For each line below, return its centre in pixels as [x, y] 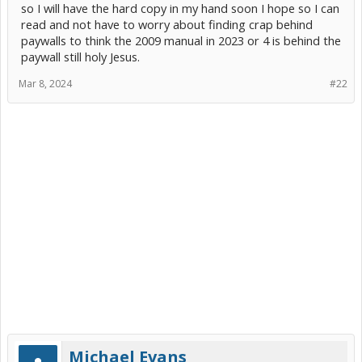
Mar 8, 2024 [45, 84]
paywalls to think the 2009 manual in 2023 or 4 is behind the [181, 40]
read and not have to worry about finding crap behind [167, 24]
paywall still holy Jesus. [80, 57]
